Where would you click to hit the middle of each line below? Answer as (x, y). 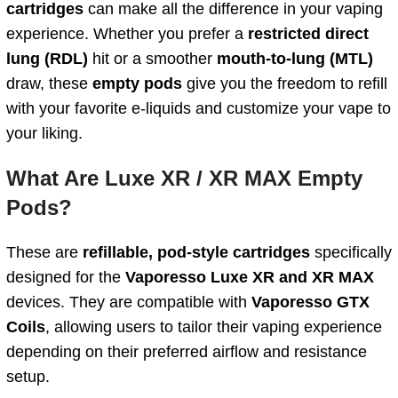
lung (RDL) (47, 59)
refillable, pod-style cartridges (196, 253)
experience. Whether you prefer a (127, 34)
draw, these (49, 84)
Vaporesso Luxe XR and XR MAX (250, 278)
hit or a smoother (152, 59)
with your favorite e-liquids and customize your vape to (199, 109)
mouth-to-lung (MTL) (295, 59)
